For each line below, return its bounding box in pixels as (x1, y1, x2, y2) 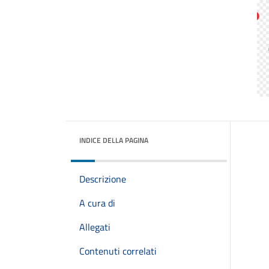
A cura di (79, 196, 115, 210)
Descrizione (79, 172, 126, 186)
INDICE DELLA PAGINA (79, 134, 148, 146)
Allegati (79, 220, 110, 234)
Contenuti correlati (79, 244, 157, 258)
